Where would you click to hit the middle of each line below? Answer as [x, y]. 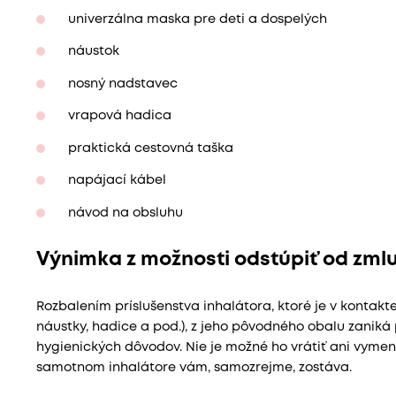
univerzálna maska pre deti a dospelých [197, 19]
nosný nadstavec [122, 84]
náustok [93, 52]
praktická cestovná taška [150, 148]
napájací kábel [117, 181]
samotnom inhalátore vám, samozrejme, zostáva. [194, 368]
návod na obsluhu [125, 213]
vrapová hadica [119, 117]
